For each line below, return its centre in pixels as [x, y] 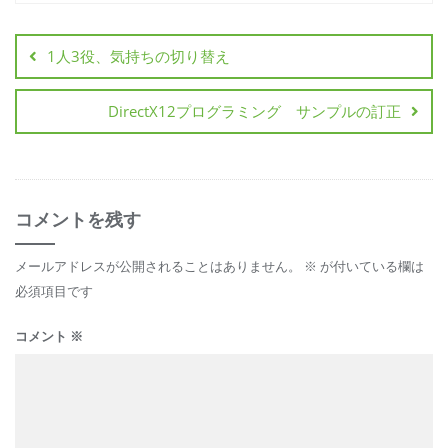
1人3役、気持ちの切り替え [138, 56]
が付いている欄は [370, 266]
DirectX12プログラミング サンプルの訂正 [254, 111]
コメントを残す [78, 219]
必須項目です [54, 291]
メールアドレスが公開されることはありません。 [158, 266]
